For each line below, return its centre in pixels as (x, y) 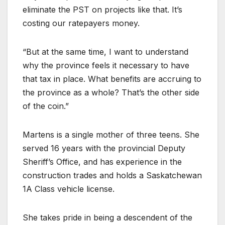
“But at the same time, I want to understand (105, 51)
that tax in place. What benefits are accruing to (112, 79)
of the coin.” (46, 106)
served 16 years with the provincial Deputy (104, 148)
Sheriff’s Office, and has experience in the (102, 161)
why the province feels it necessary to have (106, 65)
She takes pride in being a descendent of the (107, 217)
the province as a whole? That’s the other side (111, 92)
